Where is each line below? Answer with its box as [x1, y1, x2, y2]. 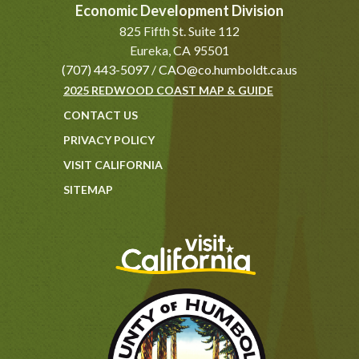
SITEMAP [63, 183, 113, 197]
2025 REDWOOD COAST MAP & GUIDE [63, 83, 273, 98]
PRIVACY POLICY [63, 133, 155, 147]
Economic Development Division [75, 2, 284, 20]
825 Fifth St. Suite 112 [119, 23, 240, 39]
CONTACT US [63, 108, 138, 123]
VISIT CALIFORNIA [63, 158, 163, 172]
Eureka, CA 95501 [130, 42, 229, 58]
